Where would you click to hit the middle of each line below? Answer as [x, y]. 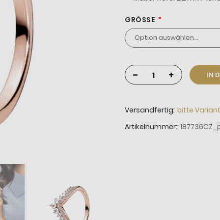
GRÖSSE [138, 20]
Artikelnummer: [151, 127]
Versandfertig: [150, 110]
